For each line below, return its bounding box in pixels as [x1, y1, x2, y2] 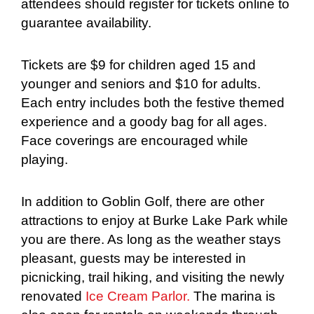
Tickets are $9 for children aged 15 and [21, 57, 256, 72]
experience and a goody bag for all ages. [21, 114, 267, 129]
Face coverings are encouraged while [21, 132, 248, 148]
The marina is [190, 289, 275, 304]
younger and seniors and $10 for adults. [21, 76, 261, 91]
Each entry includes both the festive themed [21, 95, 285, 110]
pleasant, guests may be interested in [21, 251, 246, 266]
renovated [21, 289, 86, 304]
